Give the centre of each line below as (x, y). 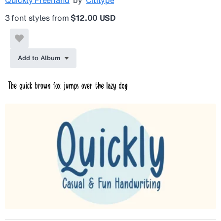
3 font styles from (38, 18)
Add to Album (39, 58)
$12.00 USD (93, 18)
